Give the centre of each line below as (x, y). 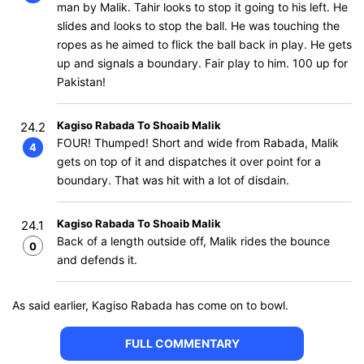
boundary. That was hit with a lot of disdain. (173, 180)
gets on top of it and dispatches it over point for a (189, 161)
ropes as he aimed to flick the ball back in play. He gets (204, 44)
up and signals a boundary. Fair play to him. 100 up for (202, 63)
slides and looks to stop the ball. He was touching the (198, 26)
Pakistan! (81, 82)
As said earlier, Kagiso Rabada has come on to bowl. (150, 305)
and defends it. (97, 260)
